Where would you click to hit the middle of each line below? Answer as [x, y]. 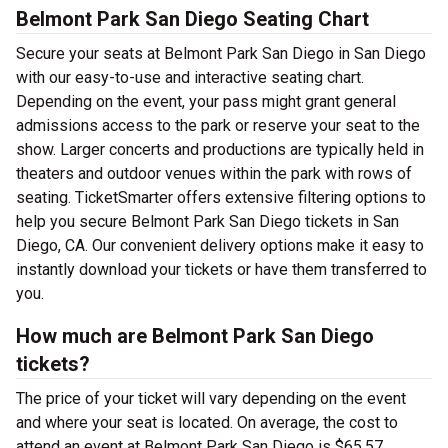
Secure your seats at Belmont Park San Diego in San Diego [221, 53]
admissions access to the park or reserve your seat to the [218, 125]
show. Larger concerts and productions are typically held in [220, 149]
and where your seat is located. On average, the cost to [207, 422]
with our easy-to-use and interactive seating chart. [190, 77]
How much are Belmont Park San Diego [195, 336]
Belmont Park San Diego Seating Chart [192, 19]
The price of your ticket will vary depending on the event [211, 398]
